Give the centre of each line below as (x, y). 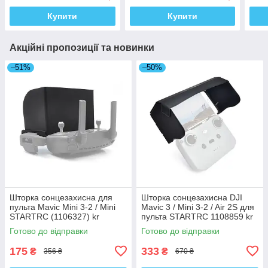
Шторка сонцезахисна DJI (192, 197)
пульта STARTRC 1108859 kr (197, 216)
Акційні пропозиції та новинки (82, 47)
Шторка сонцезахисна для (61, 197)
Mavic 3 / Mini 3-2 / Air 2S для (198, 207)
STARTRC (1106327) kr (54, 216)
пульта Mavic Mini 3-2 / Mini (63, 207)
